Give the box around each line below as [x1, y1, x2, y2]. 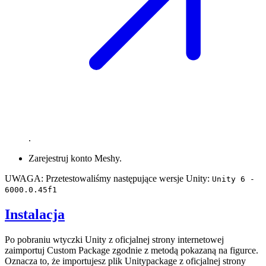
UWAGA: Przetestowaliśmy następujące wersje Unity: [5, 173, 212, 184]
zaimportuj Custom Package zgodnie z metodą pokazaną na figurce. [5, 245, 258, 256]
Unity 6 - [212, 175, 255, 184]
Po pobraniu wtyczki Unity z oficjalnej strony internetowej [5, 235, 224, 245]
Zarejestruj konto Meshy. [28, 153, 122, 164]
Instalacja [5, 207, 65, 223]
